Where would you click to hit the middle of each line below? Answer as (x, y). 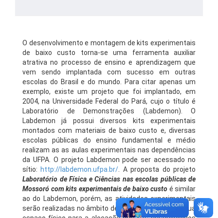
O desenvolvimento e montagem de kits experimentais (109, 43)
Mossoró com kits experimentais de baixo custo (95, 189)
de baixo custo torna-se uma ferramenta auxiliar (109, 53)
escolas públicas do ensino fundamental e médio (109, 140)
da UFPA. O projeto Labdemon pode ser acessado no (109, 160)
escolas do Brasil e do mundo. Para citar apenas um (109, 82)
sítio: (32, 169)
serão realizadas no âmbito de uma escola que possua (109, 208)
